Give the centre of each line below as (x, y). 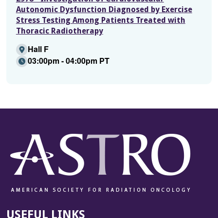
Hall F (38, 49)
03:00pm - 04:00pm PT (68, 61)
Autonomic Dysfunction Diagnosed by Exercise (104, 9)
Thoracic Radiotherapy (59, 31)
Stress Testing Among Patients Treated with (100, 20)
